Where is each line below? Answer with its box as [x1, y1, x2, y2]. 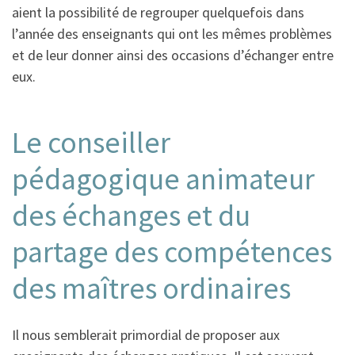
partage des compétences [12, 232, 332, 270]
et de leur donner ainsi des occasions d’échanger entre [12, 46, 334, 65]
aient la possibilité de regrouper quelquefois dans [12, 3, 304, 22]
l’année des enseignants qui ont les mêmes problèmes [12, 25, 332, 44]
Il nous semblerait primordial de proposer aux [12, 326, 280, 345]
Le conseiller [12, 123, 170, 161]
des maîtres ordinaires [12, 269, 291, 307]
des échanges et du [12, 196, 250, 234]
